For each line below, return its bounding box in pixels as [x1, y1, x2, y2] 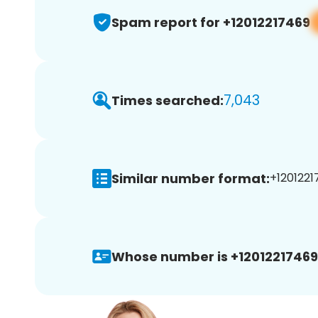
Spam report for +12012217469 [111, 13, 310, 31]
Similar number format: [111, 169, 270, 187]
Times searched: [111, 91, 224, 109]
